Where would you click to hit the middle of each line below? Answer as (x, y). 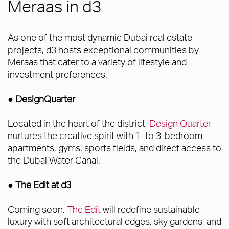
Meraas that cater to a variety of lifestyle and (97, 62)
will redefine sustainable (150, 209)
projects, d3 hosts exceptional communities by (103, 50)
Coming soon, (37, 209)
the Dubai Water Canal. (54, 160)
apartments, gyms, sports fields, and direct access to (114, 148)
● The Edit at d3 (39, 185)
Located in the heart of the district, (78, 123)
